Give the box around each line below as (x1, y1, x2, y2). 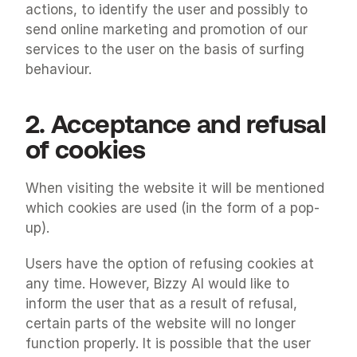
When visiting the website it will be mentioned (25, 180, 324, 196)
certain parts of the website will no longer (25, 316, 296, 331)
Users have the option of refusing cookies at (25, 256, 314, 272)
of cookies (25, 135, 146, 164)
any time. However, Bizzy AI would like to (25, 276, 289, 292)
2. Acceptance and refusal (25, 109, 326, 139)
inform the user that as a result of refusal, (25, 296, 297, 312)
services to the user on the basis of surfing (25, 41, 304, 57)
